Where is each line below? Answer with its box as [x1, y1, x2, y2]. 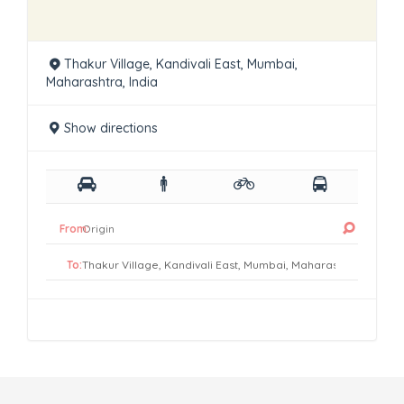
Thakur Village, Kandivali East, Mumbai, [63, 56, 298, 73]
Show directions [63, 120, 158, 137]
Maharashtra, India [46, 74, 158, 91]
